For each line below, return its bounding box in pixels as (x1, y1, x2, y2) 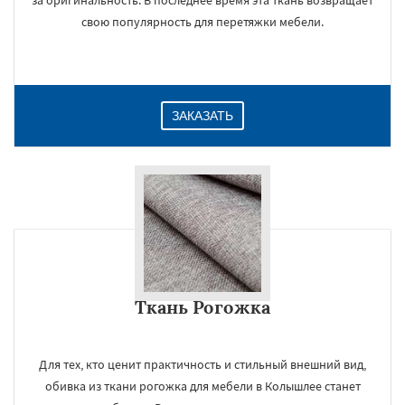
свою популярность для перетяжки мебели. (81, 14, 324, 30)
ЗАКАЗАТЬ (172, 108, 233, 123)
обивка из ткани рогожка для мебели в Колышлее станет (44, 378, 361, 394)
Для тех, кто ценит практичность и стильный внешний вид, (39, 356, 366, 372)
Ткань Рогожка (135, 296, 270, 318)
